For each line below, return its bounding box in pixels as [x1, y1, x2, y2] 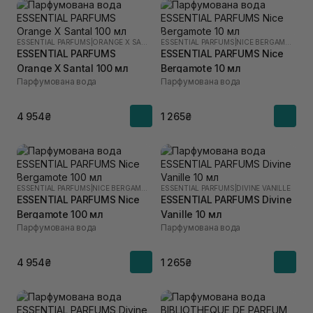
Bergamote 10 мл [161, 62, 241, 74]
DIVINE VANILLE [236, 184, 291, 192]
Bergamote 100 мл [17, 208, 103, 220]
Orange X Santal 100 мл [17, 62, 129, 74]
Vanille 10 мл [161, 208, 222, 220]
